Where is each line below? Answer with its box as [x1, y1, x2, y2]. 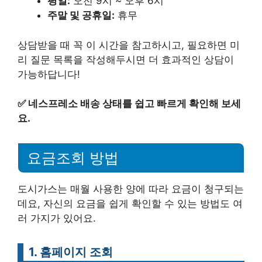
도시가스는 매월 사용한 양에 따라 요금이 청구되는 [18, 183, 244, 195]
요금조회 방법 [27, 150, 119, 166]
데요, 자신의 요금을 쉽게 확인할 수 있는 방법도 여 [18, 198, 243, 209]
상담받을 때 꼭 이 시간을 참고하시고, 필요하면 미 [18, 39, 240, 51]
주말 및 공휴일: [47, 9, 115, 22]
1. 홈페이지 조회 [29, 244, 113, 259]
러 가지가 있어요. [18, 212, 96, 224]
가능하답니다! [18, 68, 80, 80]
